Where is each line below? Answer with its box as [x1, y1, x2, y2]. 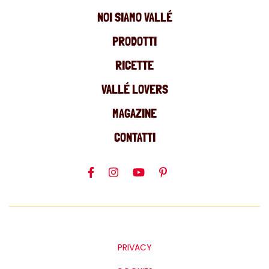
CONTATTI [113, 129, 156, 145]
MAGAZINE [112, 105, 157, 121]
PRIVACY [117, 241, 152, 253]
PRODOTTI [112, 33, 157, 49]
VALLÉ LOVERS [101, 81, 168, 97]
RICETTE [115, 57, 154, 73]
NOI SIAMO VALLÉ [97, 9, 172, 25]
